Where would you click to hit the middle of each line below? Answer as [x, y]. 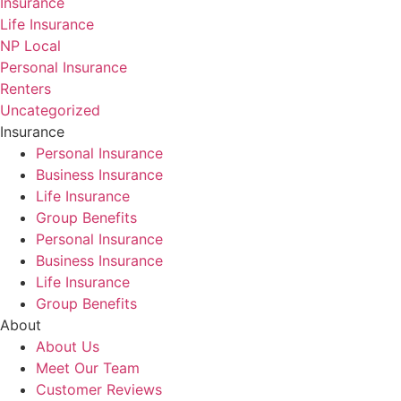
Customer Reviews [99, 389]
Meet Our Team [88, 367]
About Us [68, 346]
